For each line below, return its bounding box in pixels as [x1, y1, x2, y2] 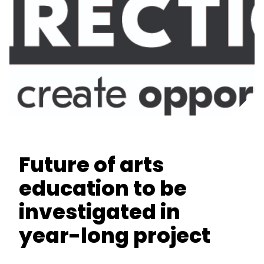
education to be [19, 174, 187, 203]
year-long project [19, 221, 210, 250]
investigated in [19, 197, 180, 226]
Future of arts [19, 150, 164, 179]
